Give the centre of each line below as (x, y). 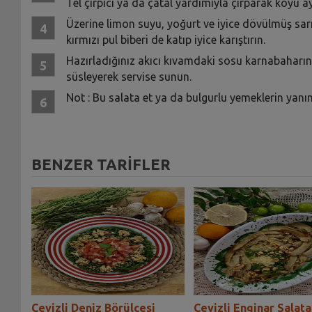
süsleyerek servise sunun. (128, 76)
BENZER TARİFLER (101, 164)
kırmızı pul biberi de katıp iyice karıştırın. (165, 39)
